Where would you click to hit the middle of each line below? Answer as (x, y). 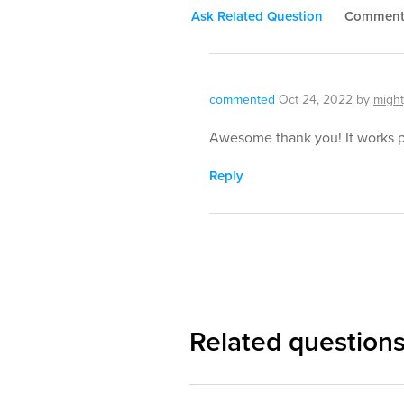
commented (242, 100)
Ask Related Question (257, 16)
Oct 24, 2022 (316, 100)
